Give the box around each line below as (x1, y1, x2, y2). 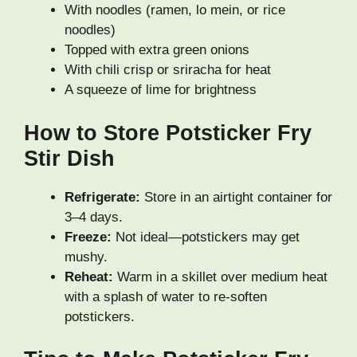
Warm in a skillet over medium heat (113, 269, 328, 284)
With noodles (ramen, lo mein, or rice (65, 2, 285, 18)
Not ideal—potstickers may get (112, 229, 300, 245)
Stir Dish (24, 146, 115, 171)
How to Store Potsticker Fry (24, 120, 312, 145)
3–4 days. (65, 209, 123, 225)
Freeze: (65, 229, 112, 245)
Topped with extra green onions (65, 42, 249, 58)
